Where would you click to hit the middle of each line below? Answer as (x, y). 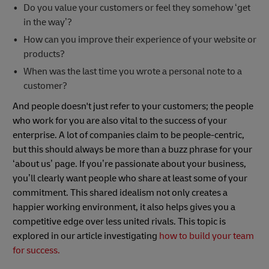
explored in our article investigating (86, 236)
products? (44, 54)
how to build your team (207, 236)
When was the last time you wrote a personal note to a (132, 71)
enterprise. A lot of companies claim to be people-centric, (128, 135)
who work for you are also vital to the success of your (120, 120)
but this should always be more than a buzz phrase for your (132, 149)
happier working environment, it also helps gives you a (124, 207)
